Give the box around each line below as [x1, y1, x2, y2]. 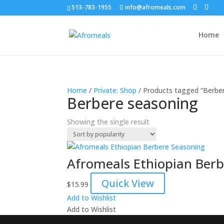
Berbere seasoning [67, 93, 198, 113]
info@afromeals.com [125, 3, 186, 11]
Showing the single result [67, 117, 150, 126]
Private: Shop [93, 85, 137, 95]
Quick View [101, 176, 154, 190]
